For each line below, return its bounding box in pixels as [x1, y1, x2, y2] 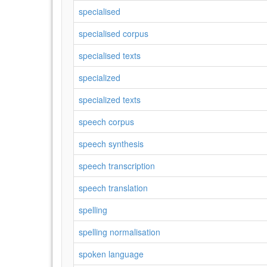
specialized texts [79, 94, 141, 105]
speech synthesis [79, 138, 144, 150]
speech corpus [79, 116, 134, 128]
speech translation [79, 182, 148, 194]
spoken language [79, 248, 144, 260]
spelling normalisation [79, 226, 160, 238]
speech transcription [79, 160, 155, 172]
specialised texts [79, 49, 141, 61]
